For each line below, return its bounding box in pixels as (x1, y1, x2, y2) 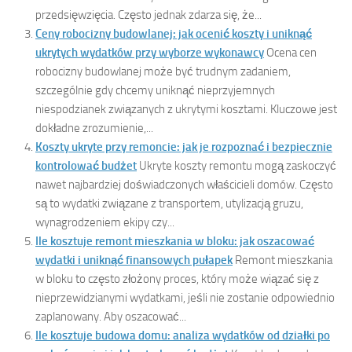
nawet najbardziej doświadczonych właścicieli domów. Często (35, 177, 333, 192)
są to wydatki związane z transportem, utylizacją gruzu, (35, 196, 303, 211)
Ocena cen (266, 45, 317, 60)
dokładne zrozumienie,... (35, 120, 153, 135)
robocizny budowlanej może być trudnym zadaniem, (35, 64, 291, 79)
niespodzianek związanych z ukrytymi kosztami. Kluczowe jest (35, 101, 337, 116)
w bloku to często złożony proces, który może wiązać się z (35, 271, 319, 286)
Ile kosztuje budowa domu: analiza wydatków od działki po (35, 328, 330, 343)
